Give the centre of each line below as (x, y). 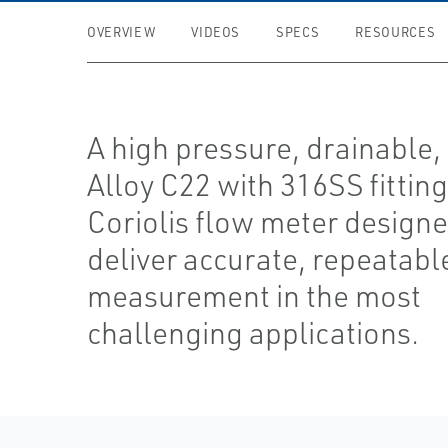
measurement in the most (254, 295)
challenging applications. (253, 332)
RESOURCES (395, 32)
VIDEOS (216, 32)
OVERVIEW (121, 32)
